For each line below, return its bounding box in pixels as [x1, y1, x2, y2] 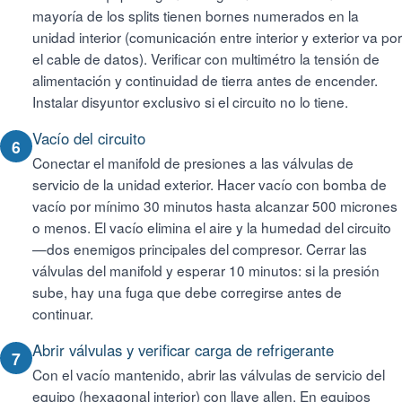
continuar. [32, 303, 93, 323]
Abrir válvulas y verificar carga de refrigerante [32, 339, 334, 361]
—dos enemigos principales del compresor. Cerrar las [32, 239, 367, 258]
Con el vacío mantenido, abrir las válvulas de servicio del [32, 364, 385, 384]
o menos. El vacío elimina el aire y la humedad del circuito [32, 217, 391, 237]
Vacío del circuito [32, 127, 145, 149]
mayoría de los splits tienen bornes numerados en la [32, 5, 359, 25]
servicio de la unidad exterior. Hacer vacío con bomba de [32, 174, 387, 194]
